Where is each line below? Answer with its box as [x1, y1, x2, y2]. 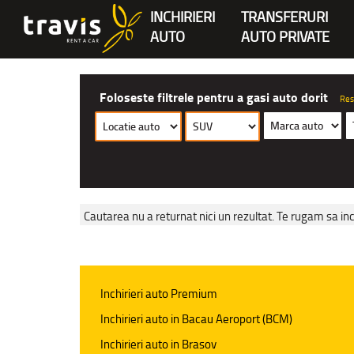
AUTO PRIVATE [241, 25, 330, 49]
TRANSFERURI [241, 6, 328, 29]
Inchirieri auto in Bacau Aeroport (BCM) [100, 309, 293, 329]
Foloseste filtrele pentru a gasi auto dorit [99, 86, 328, 109]
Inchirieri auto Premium [100, 284, 218, 303]
